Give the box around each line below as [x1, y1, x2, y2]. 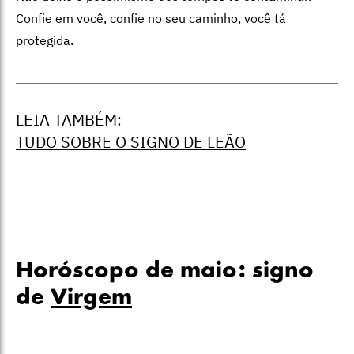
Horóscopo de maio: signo [16, 259, 314, 283]
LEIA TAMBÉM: [16, 108, 122, 130]
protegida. [16, 32, 73, 48]
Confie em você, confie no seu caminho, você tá [16, 9, 286, 26]
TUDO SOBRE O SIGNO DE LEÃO [16, 130, 246, 153]
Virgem [51, 286, 132, 310]
